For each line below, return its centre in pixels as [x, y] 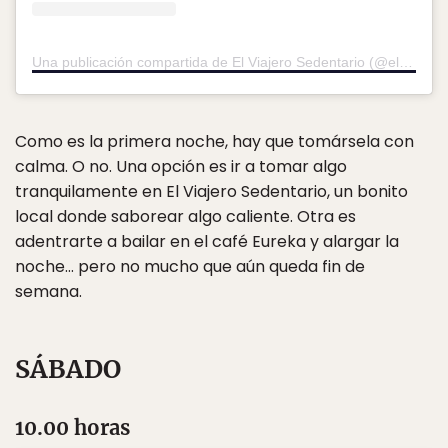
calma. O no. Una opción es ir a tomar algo [181, 167]
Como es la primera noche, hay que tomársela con [214, 142]
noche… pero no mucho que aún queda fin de [190, 267]
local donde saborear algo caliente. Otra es [185, 217]
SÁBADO [68, 369]
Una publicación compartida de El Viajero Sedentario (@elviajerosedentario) [406, 62]
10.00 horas [72, 428]
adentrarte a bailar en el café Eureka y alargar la [207, 242]
